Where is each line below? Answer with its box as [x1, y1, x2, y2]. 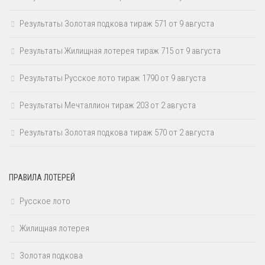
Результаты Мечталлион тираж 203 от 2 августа [20, 100, 196, 111]
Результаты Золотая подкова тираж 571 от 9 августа [20, 18, 214, 30]
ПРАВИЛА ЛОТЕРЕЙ [9, 173, 75, 183]
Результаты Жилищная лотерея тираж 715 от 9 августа [20, 46, 221, 57]
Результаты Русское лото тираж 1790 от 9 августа [20, 73, 206, 84]
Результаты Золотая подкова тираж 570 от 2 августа [20, 127, 214, 138]
